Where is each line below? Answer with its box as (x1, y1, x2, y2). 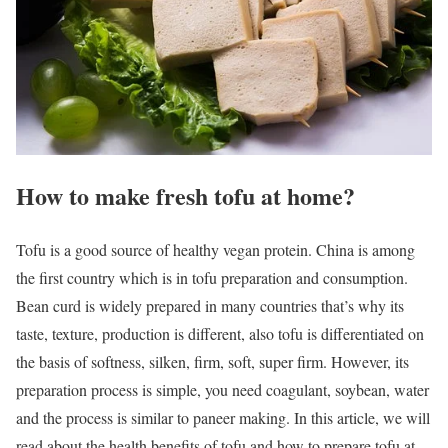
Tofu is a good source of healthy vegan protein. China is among (16, 239, 415, 261)
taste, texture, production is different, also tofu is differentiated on (16, 323, 424, 345)
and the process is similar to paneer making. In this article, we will (16, 407, 430, 429)
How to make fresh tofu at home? (16, 177, 355, 213)
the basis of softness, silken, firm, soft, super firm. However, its (16, 351, 409, 373)
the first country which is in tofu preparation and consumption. (16, 267, 408, 289)
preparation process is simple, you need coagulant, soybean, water (16, 379, 429, 401)
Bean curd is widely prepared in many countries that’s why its (16, 295, 404, 317)
